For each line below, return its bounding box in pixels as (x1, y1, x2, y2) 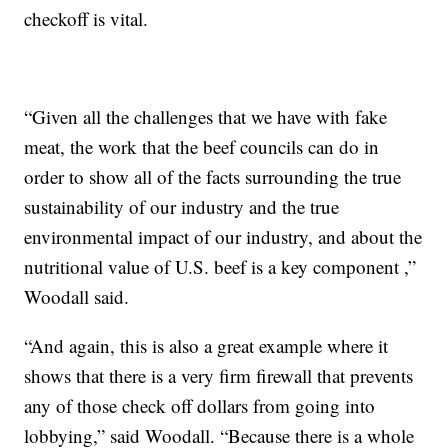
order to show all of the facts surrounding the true (24, 163, 402, 189)
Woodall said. (24, 283, 130, 309)
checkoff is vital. (24, 5, 149, 31)
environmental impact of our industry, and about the (24, 223, 423, 249)
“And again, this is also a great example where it (24, 332, 389, 358)
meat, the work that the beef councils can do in (24, 133, 380, 159)
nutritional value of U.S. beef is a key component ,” (24, 253, 417, 279)
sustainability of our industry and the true (24, 193, 340, 219)
